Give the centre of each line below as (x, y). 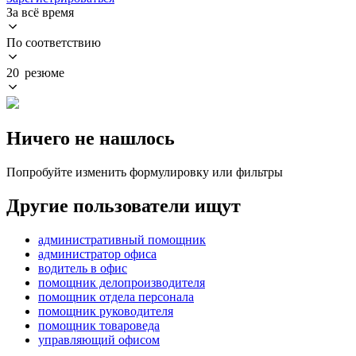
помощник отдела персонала (116, 296)
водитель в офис (83, 268)
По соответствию (54, 42)
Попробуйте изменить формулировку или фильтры (145, 172)
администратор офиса (97, 253)
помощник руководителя (106, 311)
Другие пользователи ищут (124, 205)
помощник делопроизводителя (122, 282)
